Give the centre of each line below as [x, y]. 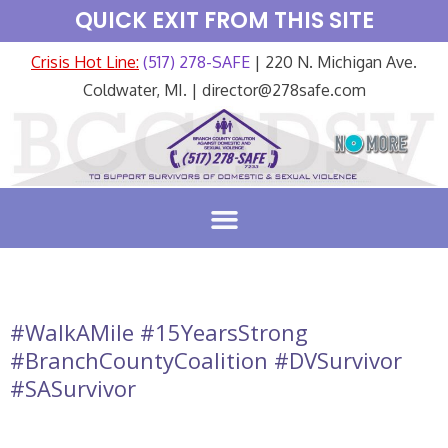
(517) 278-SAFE [194, 62]
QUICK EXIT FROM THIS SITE [224, 20]
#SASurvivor [73, 387]
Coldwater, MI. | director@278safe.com [224, 90]
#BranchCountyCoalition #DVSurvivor [206, 359]
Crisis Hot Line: [85, 62]
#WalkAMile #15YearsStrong [159, 331]
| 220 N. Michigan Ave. [333, 62]
